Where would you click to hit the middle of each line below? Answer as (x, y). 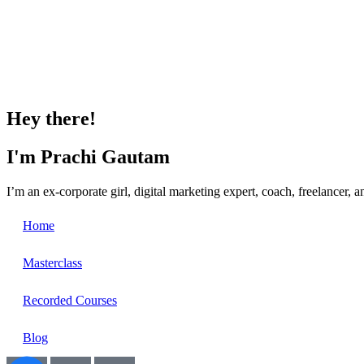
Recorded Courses (70, 300)
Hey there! (51, 118)
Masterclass (52, 262)
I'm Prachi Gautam (88, 156)
